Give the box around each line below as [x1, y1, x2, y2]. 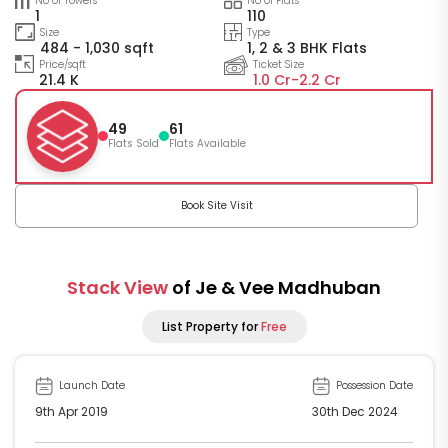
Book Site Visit [180, 197, 253, 213]
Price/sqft [39, 56, 86, 72]
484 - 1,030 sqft [40, 37, 154, 58]
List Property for [161, 317, 261, 335]
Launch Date [56, 377, 125, 393]
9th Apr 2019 [35, 402, 108, 420]
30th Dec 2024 [312, 402, 398, 420]
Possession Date [333, 377, 413, 393]
